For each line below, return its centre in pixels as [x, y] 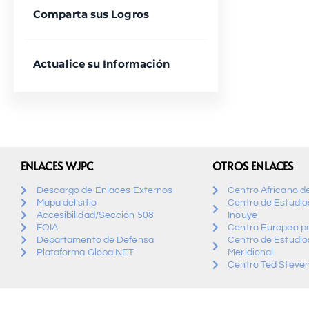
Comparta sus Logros [91, 14]
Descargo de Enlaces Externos [104, 191]
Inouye [242, 216]
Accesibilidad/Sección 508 [95, 216]
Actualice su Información [102, 64]
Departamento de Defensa [95, 240]
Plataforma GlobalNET [85, 253]
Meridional [251, 253]
